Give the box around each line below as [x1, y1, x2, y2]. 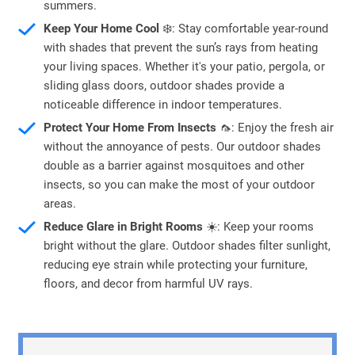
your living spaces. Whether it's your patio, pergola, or [44, 59, 326, 74]
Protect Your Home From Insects [44, 120, 220, 136]
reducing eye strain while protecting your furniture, [44, 258, 308, 273]
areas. [44, 197, 77, 212]
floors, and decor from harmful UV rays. [44, 277, 254, 292]
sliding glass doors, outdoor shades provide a [44, 78, 285, 94]
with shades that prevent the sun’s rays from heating [44, 40, 319, 55]
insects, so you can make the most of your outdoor [44, 177, 315, 193]
